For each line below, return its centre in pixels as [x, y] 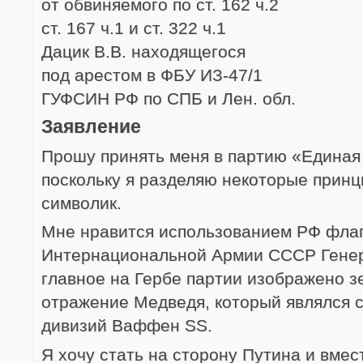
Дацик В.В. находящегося [143, 51]
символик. [81, 203]
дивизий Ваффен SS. [127, 325]
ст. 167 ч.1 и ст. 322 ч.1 [134, 28]
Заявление [91, 127]
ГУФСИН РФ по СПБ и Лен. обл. [169, 98]
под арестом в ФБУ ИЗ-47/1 [152, 75]
